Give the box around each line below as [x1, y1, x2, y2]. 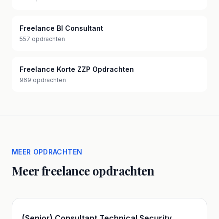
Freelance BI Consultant [20, 24, 103, 32]
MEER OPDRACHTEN [12, 148, 83, 156]
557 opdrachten [20, 35, 65, 43]
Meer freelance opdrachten [12, 163, 154, 178]
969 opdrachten [20, 76, 66, 84]
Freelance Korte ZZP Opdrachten [20, 65, 134, 73]
